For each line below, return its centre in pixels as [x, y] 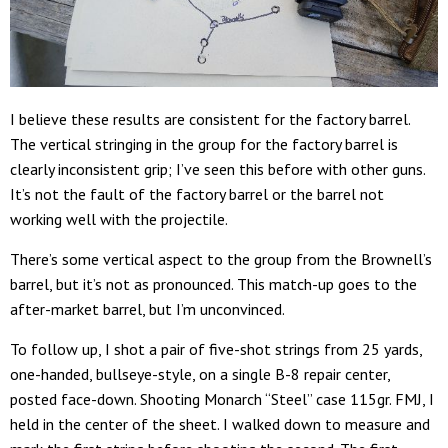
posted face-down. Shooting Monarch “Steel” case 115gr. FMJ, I [222, 399]
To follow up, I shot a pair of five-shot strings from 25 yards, [216, 349]
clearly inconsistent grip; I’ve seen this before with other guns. [217, 169]
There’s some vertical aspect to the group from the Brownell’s [221, 259]
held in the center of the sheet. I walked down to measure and [220, 424]
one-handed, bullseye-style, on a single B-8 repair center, [200, 374]
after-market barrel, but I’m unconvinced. [147, 309]
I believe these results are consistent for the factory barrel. [210, 119]
